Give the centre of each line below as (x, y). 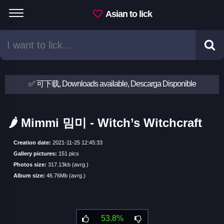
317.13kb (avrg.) (67, 164)
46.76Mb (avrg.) (65, 175)
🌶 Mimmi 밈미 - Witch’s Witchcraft (105, 122)
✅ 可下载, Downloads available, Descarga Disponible (112, 84)
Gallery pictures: (35, 153)
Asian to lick (128, 14)
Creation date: (32, 142)
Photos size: (30, 164)
